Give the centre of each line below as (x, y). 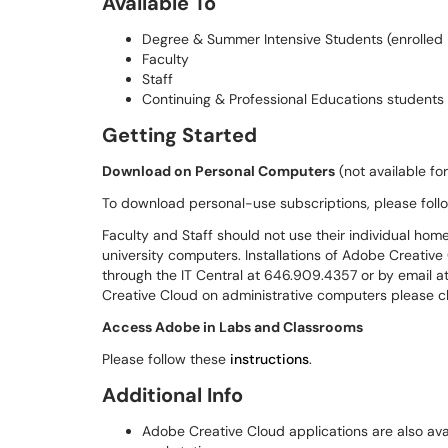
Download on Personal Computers (218, 171)
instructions (269, 359)
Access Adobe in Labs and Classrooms (232, 327)
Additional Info (175, 395)
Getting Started (182, 135)
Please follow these (166, 359)
